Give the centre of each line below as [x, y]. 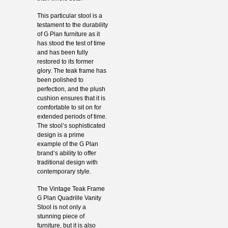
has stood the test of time [71, 43]
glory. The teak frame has [72, 70]
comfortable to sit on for [69, 107]
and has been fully [62, 52]
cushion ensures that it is [71, 98]
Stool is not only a [61, 207]
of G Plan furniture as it [68, 34]
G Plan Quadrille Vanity [69, 198]
